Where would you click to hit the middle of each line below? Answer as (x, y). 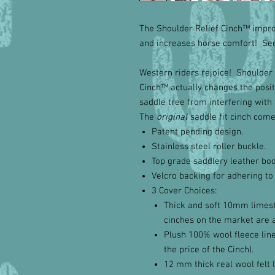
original (172, 117)
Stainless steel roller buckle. (209, 147)
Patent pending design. (197, 132)
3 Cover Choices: (184, 191)
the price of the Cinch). (209, 250)
